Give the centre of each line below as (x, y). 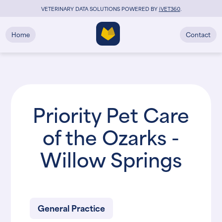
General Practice (72, 208)
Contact (198, 34)
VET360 (170, 8)
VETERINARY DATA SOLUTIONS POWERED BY (100, 8)
